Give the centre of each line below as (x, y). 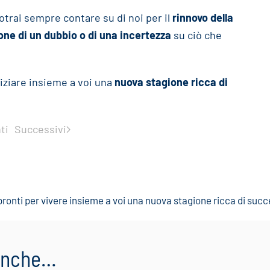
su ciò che (196, 35)
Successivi (40, 129)
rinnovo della (203, 17)
